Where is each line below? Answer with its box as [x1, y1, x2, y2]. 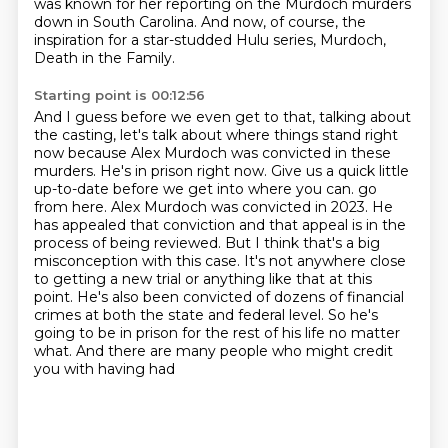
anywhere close [296, 252, 406, 270]
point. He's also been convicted [33, 288, 256, 306]
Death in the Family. [33, 49, 175, 67]
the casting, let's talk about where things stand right [33, 126, 398, 144]
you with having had [33, 360, 175, 378]
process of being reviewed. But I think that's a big [33, 234, 380, 252]
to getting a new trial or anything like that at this [33, 270, 372, 288]
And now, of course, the [200, 13, 366, 31]
